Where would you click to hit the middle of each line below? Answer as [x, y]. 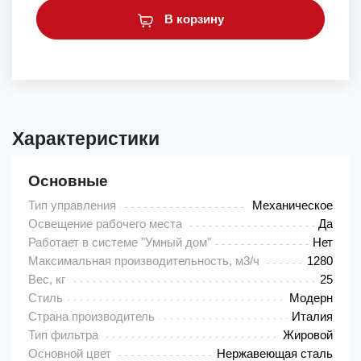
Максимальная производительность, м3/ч [144, 261]
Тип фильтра [63, 335]
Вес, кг [47, 280]
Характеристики [86, 139]
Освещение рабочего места [105, 224]
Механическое [293, 205]
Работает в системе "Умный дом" [120, 243]
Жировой [308, 335]
